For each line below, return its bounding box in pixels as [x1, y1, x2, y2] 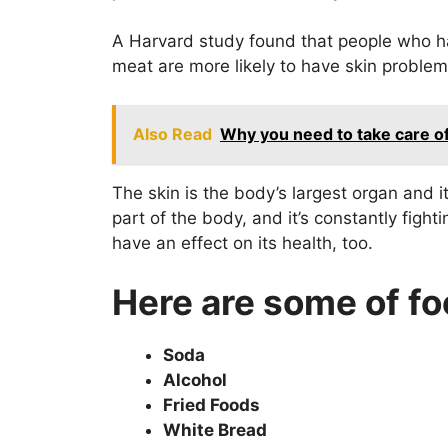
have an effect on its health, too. [112, 232, 373, 253]
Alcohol [163, 370, 227, 391]
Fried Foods [163, 395, 260, 416]
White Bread [163, 420, 267, 441]
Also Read [133, 123, 212, 144]
